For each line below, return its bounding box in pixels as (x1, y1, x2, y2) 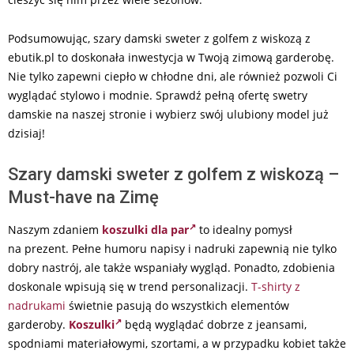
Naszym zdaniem (8, 221, 99, 237)
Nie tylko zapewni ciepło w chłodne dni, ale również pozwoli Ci (8, 68, 337, 84)
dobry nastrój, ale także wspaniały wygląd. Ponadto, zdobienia (8, 259, 335, 275)
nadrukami (8, 297, 66, 313)
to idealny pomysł (196, 221, 292, 237)
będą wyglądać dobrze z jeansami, (122, 316, 307, 332)
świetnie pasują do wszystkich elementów (66, 297, 289, 313)
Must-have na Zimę (8, 186, 159, 207)
